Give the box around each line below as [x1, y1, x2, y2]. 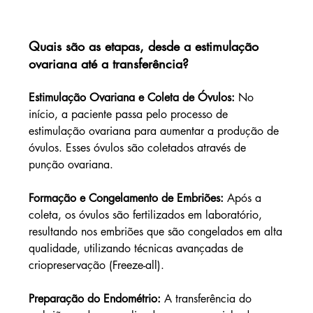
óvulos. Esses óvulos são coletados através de [28, 140, 249, 156]
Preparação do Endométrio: [28, 291, 164, 307]
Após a [226, 191, 265, 206]
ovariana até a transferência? [28, 55, 189, 73]
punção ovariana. [28, 157, 113, 173]
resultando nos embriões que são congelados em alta [28, 224, 286, 240]
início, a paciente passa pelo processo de [28, 107, 231, 122]
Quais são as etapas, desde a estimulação [28, 38, 263, 55]
